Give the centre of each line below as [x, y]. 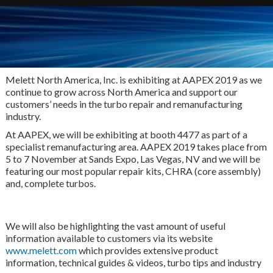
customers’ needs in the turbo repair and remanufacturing [124, 104]
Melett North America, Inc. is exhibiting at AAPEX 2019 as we [133, 79]
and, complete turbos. [50, 183]
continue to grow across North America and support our [121, 91]
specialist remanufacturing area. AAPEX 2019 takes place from [136, 146]
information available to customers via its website [109, 238]
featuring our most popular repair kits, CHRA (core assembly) [133, 171]
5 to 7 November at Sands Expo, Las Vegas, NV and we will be [133, 158]
